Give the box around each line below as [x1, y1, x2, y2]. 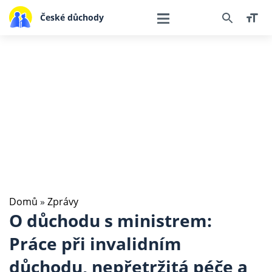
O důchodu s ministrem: [9, 209, 212, 232]
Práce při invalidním [9, 232, 182, 255]
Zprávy [47, 195, 78, 208]
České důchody [39, 11, 104, 23]
